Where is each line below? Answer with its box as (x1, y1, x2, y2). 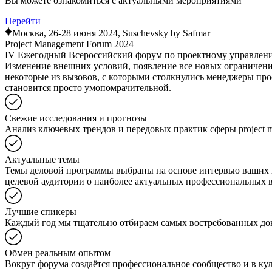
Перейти (5, 16, 41, 27)
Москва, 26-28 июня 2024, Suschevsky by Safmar (12, 28, 210, 39)
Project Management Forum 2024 (5, 39, 134, 50)
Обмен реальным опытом (5, 248, 110, 259)
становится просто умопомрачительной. (5, 83, 171, 93)
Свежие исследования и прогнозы (5, 113, 147, 124)
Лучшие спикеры (5, 206, 76, 217)
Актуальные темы (5, 154, 80, 165)
